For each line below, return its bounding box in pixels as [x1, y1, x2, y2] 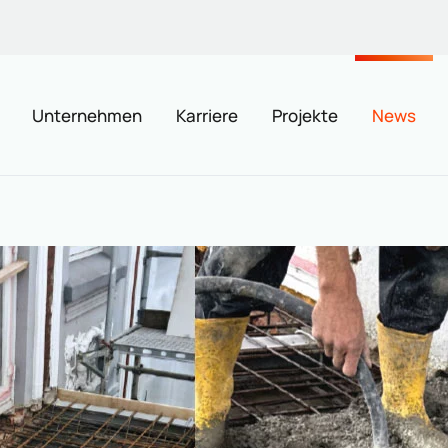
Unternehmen [32, 103, 142, 127]
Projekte [272, 103, 338, 127]
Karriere [176, 103, 238, 127]
